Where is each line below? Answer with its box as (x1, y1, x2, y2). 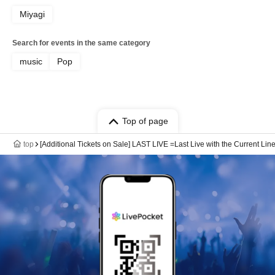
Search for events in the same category (12, 39, 150, 47)
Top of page (122, 116, 168, 126)
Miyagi (20, 9, 45, 19)
